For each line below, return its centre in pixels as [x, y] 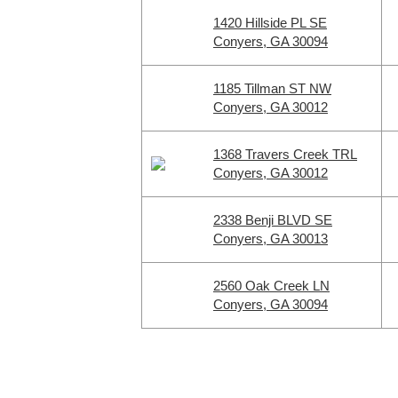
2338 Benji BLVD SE [273, 220]
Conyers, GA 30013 [271, 239]
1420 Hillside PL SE [270, 23]
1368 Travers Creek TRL [285, 154]
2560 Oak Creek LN [271, 286]
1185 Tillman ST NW [272, 88]
